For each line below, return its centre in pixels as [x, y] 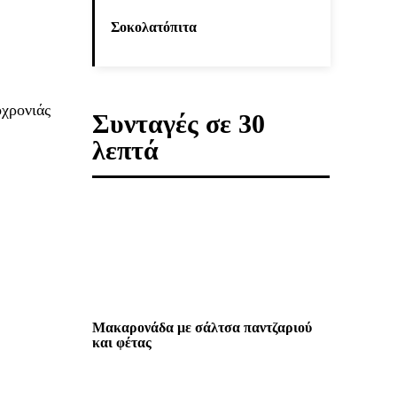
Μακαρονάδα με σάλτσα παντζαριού [202, 328]
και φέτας [122, 343]
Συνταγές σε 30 [179, 124]
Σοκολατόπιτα [154, 27]
